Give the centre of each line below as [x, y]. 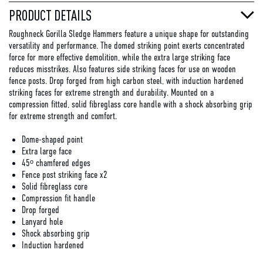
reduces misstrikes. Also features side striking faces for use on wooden [122, 69]
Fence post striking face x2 [65, 175]
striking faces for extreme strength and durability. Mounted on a [111, 92]
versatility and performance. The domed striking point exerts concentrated [127, 45]
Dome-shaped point [52, 139]
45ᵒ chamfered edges [56, 163]
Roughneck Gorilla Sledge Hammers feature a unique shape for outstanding [129, 34]
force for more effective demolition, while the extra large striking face [119, 57]
